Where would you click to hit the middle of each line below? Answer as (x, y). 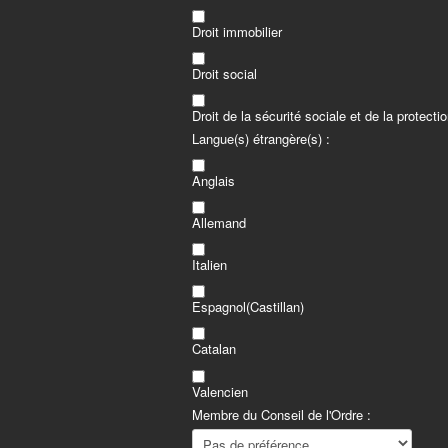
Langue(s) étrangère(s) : (261, 138)
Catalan (214, 349)
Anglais (213, 181)
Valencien (220, 391)
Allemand (219, 223)
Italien (209, 265)
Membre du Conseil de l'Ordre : (281, 414)
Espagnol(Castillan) (248, 307)
